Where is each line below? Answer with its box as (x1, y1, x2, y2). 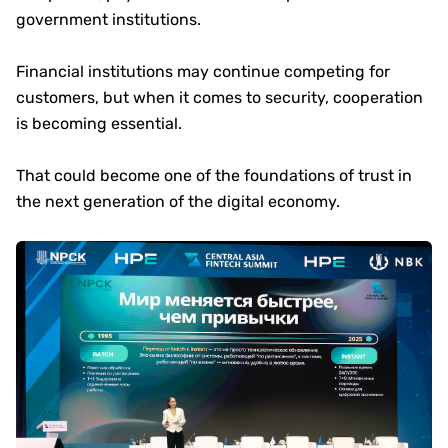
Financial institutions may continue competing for (16, 62, 390, 82)
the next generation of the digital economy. (16, 192, 340, 212)
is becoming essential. (16, 114, 182, 134)
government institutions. (16, 10, 201, 30)
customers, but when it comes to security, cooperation (16, 88, 423, 108)
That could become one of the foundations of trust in (16, 166, 412, 186)
